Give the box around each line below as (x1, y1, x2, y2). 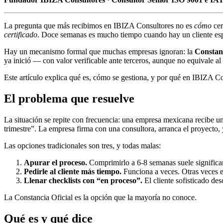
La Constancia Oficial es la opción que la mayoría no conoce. (4, 193, 197, 202)
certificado (4, 30, 37, 39)
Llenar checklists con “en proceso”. (24, 176, 142, 185)
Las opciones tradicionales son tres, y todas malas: (4, 141, 161, 150)
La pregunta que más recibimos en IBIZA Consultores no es (4, 21, 192, 30)
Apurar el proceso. (24, 158, 87, 167)
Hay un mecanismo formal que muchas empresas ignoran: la (4, 47, 193, 56)
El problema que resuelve (4, 92, 134, 105)
